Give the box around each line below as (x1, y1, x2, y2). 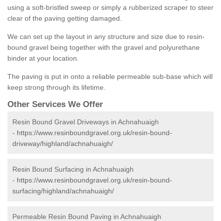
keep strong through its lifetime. (7, 83, 106, 92)
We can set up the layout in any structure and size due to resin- (7, 33, 205, 41)
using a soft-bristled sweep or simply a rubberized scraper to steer (7, 3, 214, 12)
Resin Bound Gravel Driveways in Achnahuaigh (12, 118, 159, 126)
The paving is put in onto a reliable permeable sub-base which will (7, 73, 213, 81)
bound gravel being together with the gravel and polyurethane (7, 43, 200, 52)
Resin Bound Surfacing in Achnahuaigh (12, 165, 134, 174)
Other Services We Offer (7, 100, 103, 110)
